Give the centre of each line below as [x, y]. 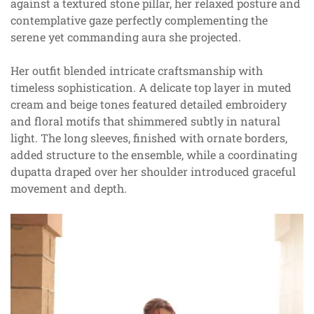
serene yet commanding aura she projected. [126, 36]
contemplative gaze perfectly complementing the [139, 20]
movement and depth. [69, 188]
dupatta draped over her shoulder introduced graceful [153, 171]
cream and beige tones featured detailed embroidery [149, 104]
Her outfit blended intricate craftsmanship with [137, 70]
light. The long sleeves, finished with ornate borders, [149, 137]
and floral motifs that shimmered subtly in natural [145, 121]
